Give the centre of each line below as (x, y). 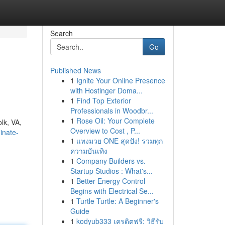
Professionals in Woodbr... (111, 110)
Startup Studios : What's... (111, 171)
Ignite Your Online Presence (121, 80)
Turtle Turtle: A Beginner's (117, 201)
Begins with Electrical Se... (112, 191)
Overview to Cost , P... (105, 131)
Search (61, 33)
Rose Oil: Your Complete (115, 121)
